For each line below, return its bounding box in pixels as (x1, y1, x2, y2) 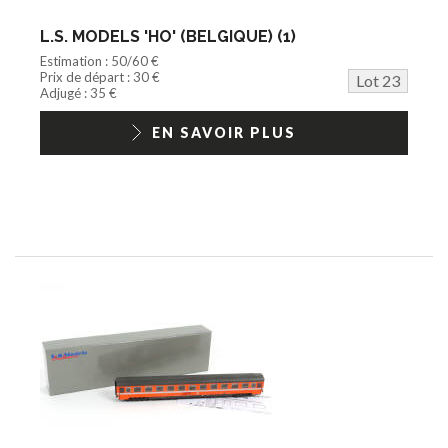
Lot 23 (356, 70, 400, 90)
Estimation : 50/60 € (40, 52, 159, 69)
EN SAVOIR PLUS (152, 123, 296, 141)
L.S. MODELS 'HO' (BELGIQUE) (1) (40, 26, 296, 46)
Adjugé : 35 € (40, 84, 117, 101)
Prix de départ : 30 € (40, 68, 160, 85)
